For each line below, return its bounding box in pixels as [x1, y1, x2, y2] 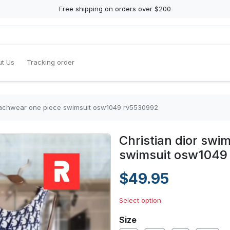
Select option [119, 196, 161, 204]
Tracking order [27, 58, 74, 66]
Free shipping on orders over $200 [59, 5, 171, 13]
